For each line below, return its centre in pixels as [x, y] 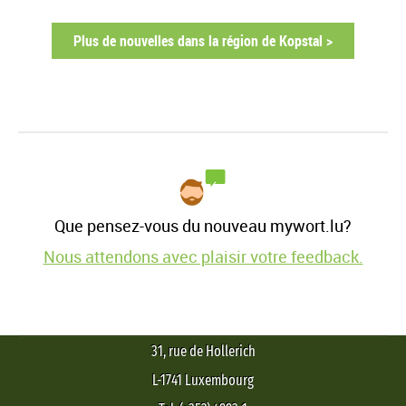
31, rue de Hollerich [203, 351]
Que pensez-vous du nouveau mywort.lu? [203, 225]
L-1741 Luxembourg [203, 380]
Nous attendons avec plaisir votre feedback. [203, 256]
